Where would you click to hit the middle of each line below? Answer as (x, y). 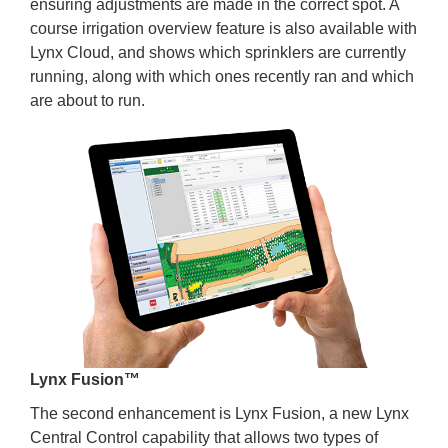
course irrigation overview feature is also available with (223, 28)
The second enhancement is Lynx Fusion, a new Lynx (219, 413)
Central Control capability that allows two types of (204, 437)
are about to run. (87, 100)
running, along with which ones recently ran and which (222, 76)
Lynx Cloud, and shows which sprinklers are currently (218, 52)
